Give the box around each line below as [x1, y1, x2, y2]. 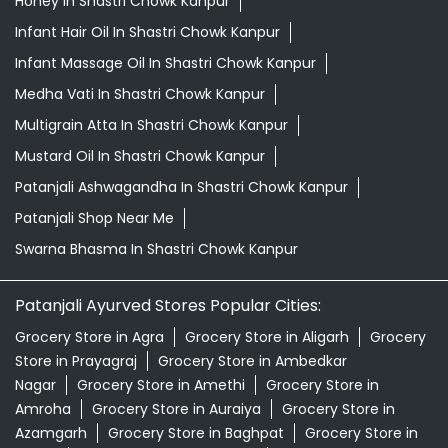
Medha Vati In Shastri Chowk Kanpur [15, 84, 265, 105]
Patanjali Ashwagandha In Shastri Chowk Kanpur [15, 177, 348, 198]
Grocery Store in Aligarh [185, 327, 349, 348]
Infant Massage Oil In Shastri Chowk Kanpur [15, 53, 316, 74]
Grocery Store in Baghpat [108, 423, 284, 444]
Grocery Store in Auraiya [92, 399, 261, 420]
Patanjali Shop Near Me [15, 208, 174, 229]
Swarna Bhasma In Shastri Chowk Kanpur [15, 239, 298, 260]
